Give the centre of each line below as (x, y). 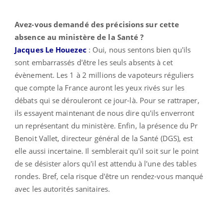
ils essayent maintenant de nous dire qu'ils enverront (105, 113)
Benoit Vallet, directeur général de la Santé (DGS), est (104, 138)
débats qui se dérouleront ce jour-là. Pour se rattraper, (107, 100)
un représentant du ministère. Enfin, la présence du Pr (106, 125)
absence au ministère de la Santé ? (79, 37)
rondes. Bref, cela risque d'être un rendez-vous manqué (109, 176)
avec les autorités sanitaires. (63, 189)
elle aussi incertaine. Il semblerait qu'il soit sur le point (107, 151)
